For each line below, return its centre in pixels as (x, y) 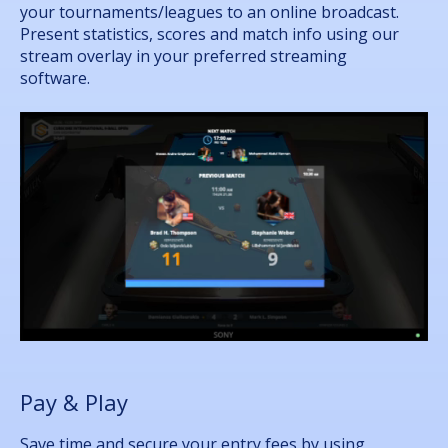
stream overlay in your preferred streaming (183, 56)
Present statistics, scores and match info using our (209, 34)
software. (55, 78)
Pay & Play (74, 401)
